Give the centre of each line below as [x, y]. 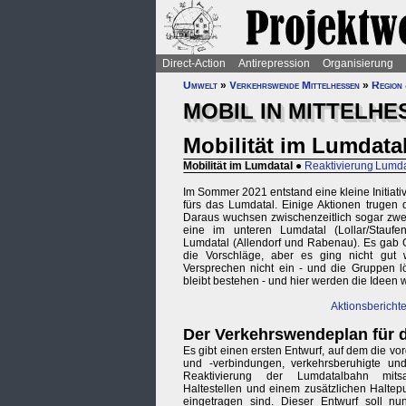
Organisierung [358, 63]
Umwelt [200, 85]
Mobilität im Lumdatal [238, 166]
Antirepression [274, 63]
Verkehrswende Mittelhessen [295, 85]
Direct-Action [194, 63]
